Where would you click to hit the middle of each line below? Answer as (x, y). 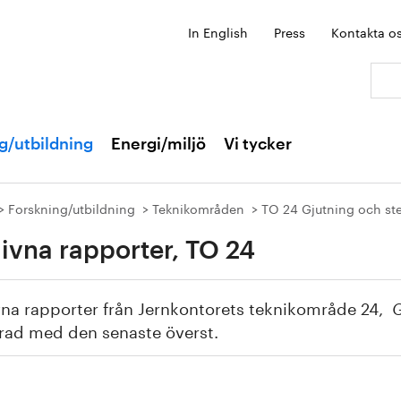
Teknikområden (198, 208)
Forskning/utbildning (72, 208)
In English (218, 31)
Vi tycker (258, 144)
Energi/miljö (158, 144)
